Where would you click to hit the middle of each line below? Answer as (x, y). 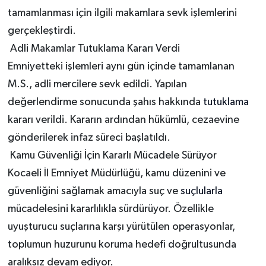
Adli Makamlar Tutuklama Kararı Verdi (94, 49)
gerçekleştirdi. (42, 31)
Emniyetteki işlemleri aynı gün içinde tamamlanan (121, 67)
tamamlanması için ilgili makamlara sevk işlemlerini (122, 13)
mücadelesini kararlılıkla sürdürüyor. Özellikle (110, 209)
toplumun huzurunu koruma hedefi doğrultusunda (122, 245)
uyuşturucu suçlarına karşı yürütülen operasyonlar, (121, 227)
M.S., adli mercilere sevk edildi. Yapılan (97, 85)
